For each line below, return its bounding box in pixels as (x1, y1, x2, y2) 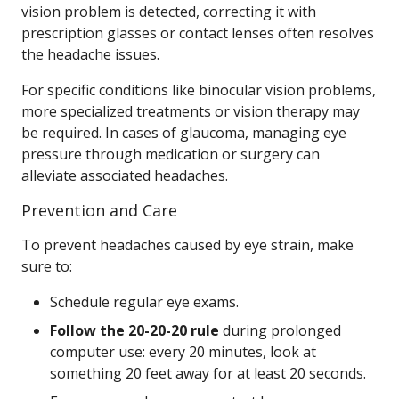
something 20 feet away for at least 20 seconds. (50, 363, 366, 383)
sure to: (21, 256, 72, 276)
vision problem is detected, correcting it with (21, 2, 316, 21)
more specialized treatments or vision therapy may (21, 102, 360, 121)
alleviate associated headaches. (21, 166, 228, 185)
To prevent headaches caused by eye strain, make (21, 235, 354, 255)
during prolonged (219, 321, 341, 340)
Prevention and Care (21, 199, 177, 221)
